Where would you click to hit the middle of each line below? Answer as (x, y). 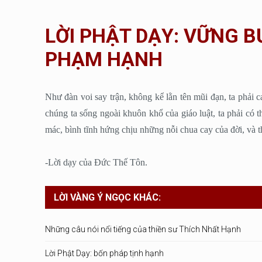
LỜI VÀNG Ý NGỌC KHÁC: (107, 197)
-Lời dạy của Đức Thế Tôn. (96, 162)
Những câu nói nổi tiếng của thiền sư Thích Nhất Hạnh (143, 229)
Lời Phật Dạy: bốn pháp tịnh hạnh (104, 253)
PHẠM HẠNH (104, 59)
